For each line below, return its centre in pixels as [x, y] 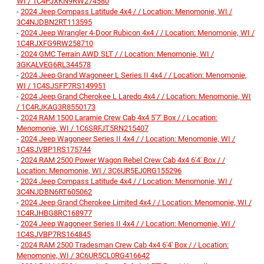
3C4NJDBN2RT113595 [54, 22]
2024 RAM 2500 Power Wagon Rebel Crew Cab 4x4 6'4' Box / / [123, 160]
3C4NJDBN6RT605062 [54, 192]
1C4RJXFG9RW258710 [55, 44]
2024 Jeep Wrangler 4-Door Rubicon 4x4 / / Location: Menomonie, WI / [138, 33]
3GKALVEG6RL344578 [54, 65]
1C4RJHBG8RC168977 [54, 213]
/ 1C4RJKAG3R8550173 [56, 107]
